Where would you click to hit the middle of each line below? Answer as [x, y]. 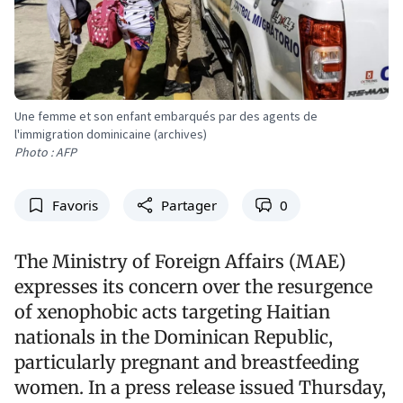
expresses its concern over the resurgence [193, 287]
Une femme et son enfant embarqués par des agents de [166, 116]
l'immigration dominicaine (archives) [111, 134]
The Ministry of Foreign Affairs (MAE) [180, 262]
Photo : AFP [45, 152]
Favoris [75, 206]
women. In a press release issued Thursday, [200, 388]
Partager [188, 206]
